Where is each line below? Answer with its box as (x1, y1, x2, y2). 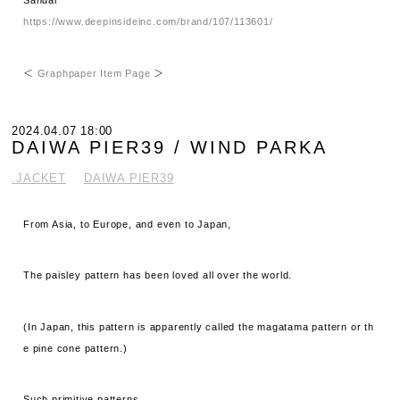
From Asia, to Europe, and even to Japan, (23, 218, 232, 229)
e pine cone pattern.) (23, 342, 128, 354)
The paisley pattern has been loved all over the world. (23, 270, 293, 281)
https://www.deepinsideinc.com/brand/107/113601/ (23, 16, 273, 28)
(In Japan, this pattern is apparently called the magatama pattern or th (23, 321, 374, 332)
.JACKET (12, 171, 67, 185)
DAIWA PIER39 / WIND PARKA (12, 137, 329, 157)
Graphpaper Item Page (37, 67, 151, 79)
